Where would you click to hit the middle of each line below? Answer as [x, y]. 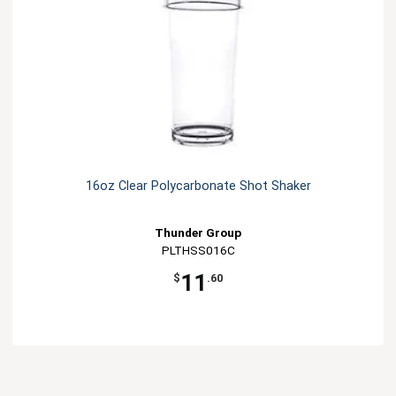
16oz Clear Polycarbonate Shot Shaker [198, 187]
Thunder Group [198, 233]
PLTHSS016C [198, 251]
